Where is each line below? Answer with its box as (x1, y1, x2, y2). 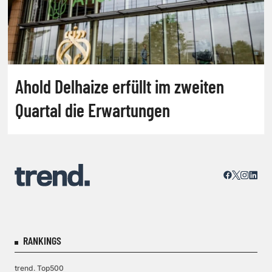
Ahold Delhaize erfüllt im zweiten (15, 75, 224, 97)
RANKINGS (23, 234, 61, 247)
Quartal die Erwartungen (15, 98, 170, 121)
